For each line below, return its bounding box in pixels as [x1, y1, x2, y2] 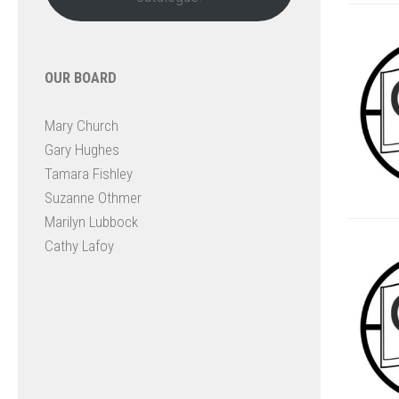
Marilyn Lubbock [45, 213, 138, 231]
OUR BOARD [45, 69, 117, 86]
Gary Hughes [45, 141, 119, 159]
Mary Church [45, 117, 118, 134]
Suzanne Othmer [45, 189, 142, 207]
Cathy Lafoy [45, 237, 114, 255]
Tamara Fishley [45, 165, 133, 183]
